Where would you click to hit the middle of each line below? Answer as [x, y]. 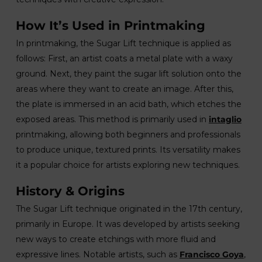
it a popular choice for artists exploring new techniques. [127, 165]
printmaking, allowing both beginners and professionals [128, 135]
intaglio [225, 119]
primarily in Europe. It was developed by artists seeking [127, 224]
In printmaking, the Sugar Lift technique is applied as [123, 43]
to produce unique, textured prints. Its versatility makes [128, 150]
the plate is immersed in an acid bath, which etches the [128, 104]
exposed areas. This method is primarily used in [112, 119]
